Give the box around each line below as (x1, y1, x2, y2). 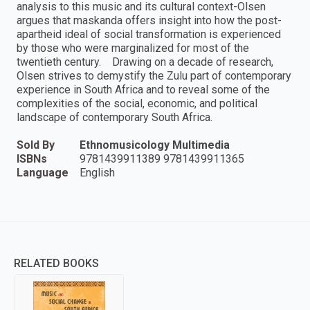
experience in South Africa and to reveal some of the (17, 82, 270, 96)
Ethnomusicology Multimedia (80, 138, 230, 152)
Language (17, 165, 69, 179)
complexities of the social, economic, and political (17, 96, 257, 110)
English (80, 165, 115, 179)
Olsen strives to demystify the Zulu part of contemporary (17, 69, 291, 82)
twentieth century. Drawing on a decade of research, (17, 55, 273, 69)
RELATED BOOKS (14, 256, 99, 270)
